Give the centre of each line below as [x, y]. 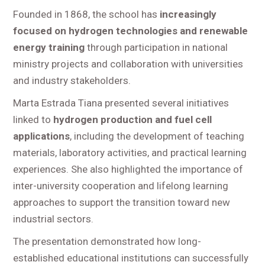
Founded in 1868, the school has [87, 14]
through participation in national [156, 48]
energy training [49, 48]
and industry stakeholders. [72, 81]
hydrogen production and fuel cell [133, 120]
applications [42, 136]
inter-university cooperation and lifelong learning [121, 186]
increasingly [188, 14]
